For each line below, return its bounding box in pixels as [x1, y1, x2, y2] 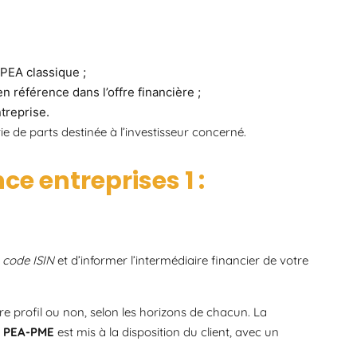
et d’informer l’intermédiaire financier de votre [54, 252, 308, 268]
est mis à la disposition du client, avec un [54, 324, 279, 339]
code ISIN [2, 252, 54, 268]
